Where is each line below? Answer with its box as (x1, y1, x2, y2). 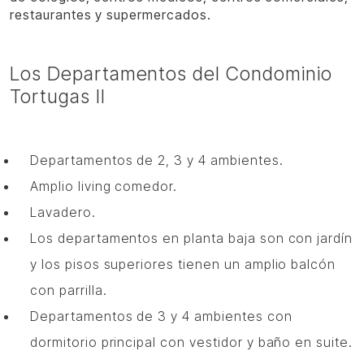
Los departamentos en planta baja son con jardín (30, 230, 353, 246)
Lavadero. (30, 204, 96, 220)
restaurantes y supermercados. (10, 6, 211, 23)
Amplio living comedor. (30, 178, 178, 194)
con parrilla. (30, 282, 107, 298)
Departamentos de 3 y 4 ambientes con (30, 308, 292, 324)
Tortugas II (10, 84, 106, 108)
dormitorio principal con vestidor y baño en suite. (30, 334, 353, 350)
